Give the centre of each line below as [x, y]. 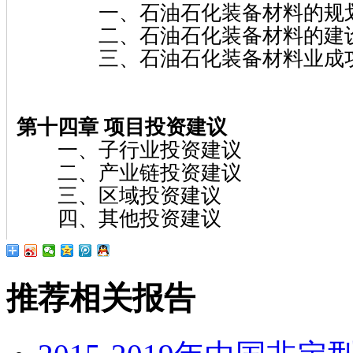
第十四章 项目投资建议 [122, 127]
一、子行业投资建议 [129, 150]
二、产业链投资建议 [129, 173]
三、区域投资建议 [119, 195]
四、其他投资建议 [119, 218]
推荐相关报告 [101, 298]
